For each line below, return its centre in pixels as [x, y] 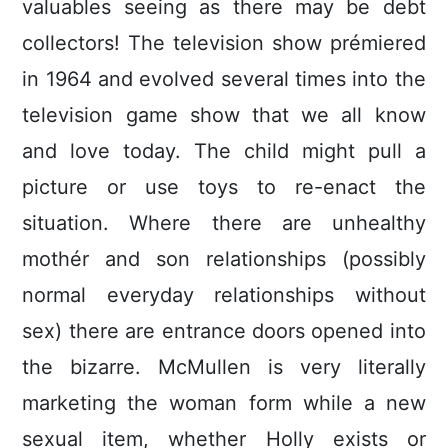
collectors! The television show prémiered [224, 43]
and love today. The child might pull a [224, 151]
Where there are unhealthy [277, 223]
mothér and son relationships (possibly [224, 259]
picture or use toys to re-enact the [224, 187]
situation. [76, 223]
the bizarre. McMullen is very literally [224, 367]
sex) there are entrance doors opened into [224, 331]
